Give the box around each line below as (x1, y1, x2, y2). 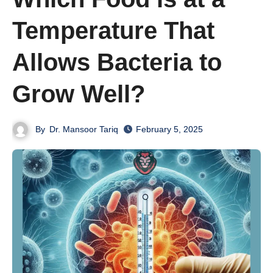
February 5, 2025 (136, 124, 204, 135)
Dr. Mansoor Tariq (49, 124, 119, 134)
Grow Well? (12, 80, 145, 107)
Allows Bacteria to (12, 48, 222, 76)
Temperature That (12, 16, 214, 44)
